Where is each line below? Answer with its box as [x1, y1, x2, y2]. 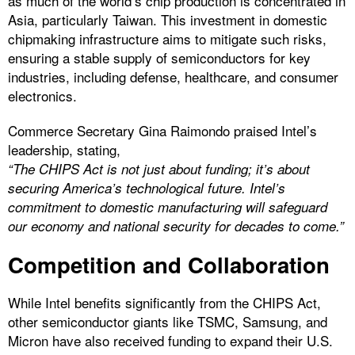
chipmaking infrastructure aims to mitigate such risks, [8, 29, 326, 49]
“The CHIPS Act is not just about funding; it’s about [8, 159, 310, 179]
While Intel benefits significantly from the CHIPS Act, [8, 292, 321, 313]
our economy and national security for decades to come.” [8, 216, 344, 236]
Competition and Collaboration [8, 249, 330, 281]
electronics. [8, 86, 77, 106]
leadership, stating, [8, 139, 120, 160]
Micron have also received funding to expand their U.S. [8, 330, 333, 351]
